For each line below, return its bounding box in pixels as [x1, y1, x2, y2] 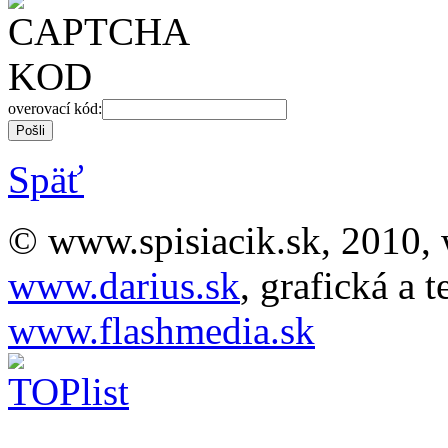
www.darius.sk [8, 263, 240, 307]
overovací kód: [8, 99, 102, 117]
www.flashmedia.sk [8, 308, 315, 352]
